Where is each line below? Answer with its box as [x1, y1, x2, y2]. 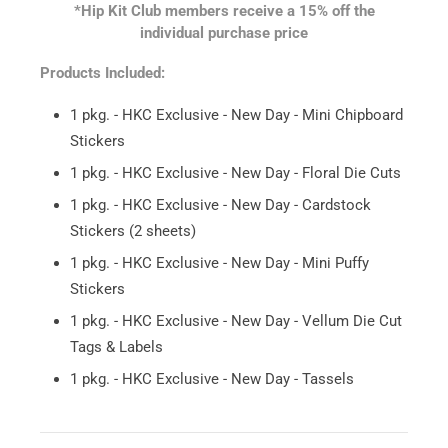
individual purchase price [140, 23, 308, 42]
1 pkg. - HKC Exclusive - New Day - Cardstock [70, 195, 371, 214]
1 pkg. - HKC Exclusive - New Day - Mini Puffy [70, 253, 369, 272]
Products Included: [40, 63, 165, 82]
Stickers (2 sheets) [70, 221, 196, 240]
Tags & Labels [70, 337, 163, 356]
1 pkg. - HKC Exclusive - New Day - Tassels [70, 369, 354, 388]
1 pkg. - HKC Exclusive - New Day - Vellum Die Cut [70, 311, 402, 330]
